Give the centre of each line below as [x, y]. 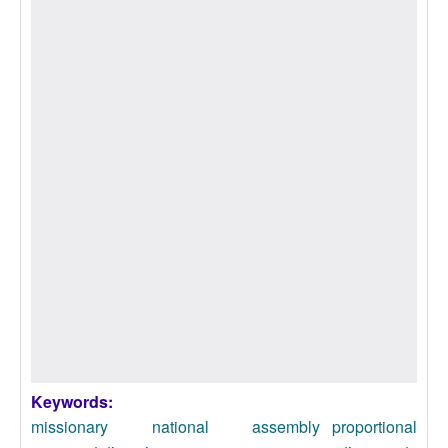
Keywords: [74, 401]
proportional [374, 426]
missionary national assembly [175, 426]
